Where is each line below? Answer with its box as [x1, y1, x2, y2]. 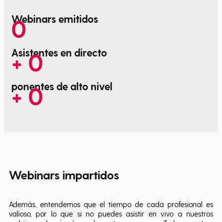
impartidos [62, 167, 119, 182]
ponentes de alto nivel [11, 80, 112, 92]
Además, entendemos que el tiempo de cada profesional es [9, 200, 213, 209]
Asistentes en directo [11, 46, 107, 58]
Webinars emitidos [11, 12, 98, 25]
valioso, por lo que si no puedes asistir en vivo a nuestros [9, 209, 213, 218]
